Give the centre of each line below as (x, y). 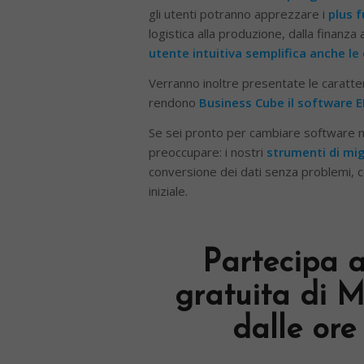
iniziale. (168, 191)
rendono (173, 102)
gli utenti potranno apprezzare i (238, 14)
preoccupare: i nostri (207, 152)
